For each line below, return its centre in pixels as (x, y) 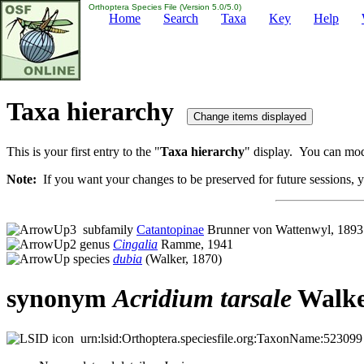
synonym (60, 299)
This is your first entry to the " (83, 151)
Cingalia (135, 244)
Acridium (163, 299)
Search (181, 18)
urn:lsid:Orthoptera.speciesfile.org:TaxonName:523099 (218, 338)
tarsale (256, 299)
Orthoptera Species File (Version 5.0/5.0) (164, 7)
